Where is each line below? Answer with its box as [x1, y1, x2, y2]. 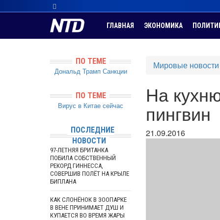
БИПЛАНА [50, 178, 76, 185]
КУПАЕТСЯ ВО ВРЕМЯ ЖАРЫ [50, 212, 125, 219]
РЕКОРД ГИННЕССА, [50, 162, 103, 169]
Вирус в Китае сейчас [58, 101, 123, 110]
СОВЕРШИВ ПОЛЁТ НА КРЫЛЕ [50, 170, 129, 177]
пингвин [146, 101, 211, 126]
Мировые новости [153, 59, 219, 71]
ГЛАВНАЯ [107, 22, 134, 29]
